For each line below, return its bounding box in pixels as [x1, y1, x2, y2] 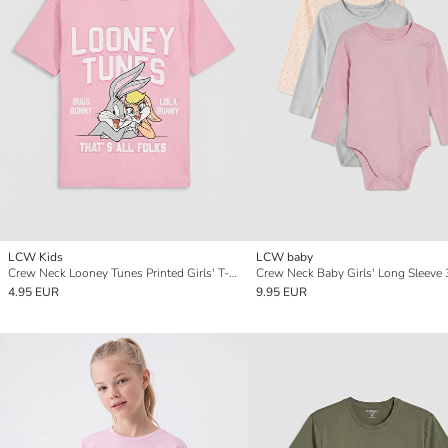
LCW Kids [8, 249, 63, 266]
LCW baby [256, 249, 313, 266]
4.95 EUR [8, 284, 59, 301]
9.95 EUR [256, 284, 307, 301]
